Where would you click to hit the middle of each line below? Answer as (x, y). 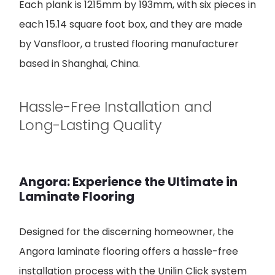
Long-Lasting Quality (91, 125)
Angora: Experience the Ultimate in (128, 181)
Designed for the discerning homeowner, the (126, 231)
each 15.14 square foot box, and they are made (131, 24)
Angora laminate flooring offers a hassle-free (129, 251)
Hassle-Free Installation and (115, 107)
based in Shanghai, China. (79, 63)
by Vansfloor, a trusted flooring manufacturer (129, 44)
